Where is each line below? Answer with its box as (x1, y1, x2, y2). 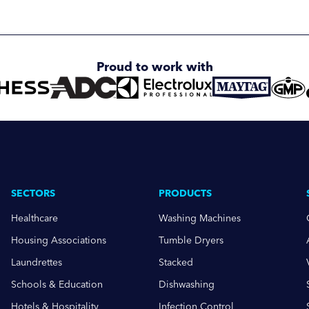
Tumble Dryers (159, 235, 223, 246)
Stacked (159, 257, 193, 268)
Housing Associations (11, 235, 106, 246)
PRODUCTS (159, 188, 212, 199)
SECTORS (11, 188, 55, 199)
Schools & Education (11, 279, 103, 290)
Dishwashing (159, 279, 215, 290)
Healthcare (11, 212, 58, 224)
